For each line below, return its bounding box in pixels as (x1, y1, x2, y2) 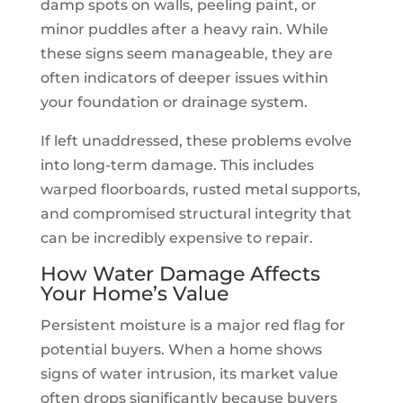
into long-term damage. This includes (40, 156, 314, 174)
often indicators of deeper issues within (40, 68, 328, 86)
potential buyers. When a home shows (40, 340, 322, 358)
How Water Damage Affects (40, 261, 320, 286)
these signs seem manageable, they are (40, 44, 333, 62)
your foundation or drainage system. (40, 93, 308, 111)
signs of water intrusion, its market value (40, 364, 338, 382)
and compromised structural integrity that (40, 204, 352, 222)
